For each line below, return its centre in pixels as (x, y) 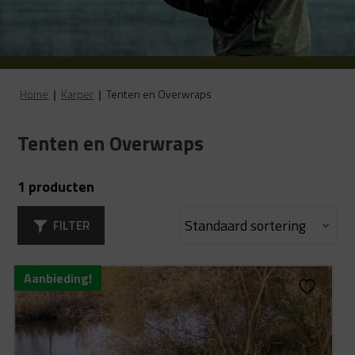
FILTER (71, 225)
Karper (78, 94)
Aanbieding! (58, 278)
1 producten (56, 187)
